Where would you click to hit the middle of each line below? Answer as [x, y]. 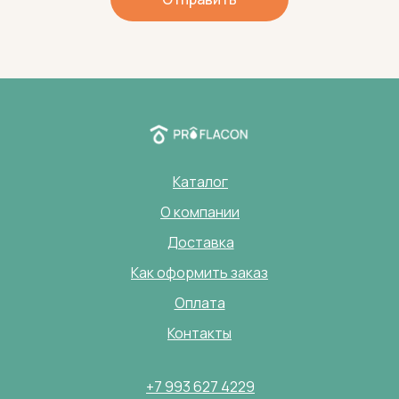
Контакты [199, 334]
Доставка [200, 243]
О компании [200, 212]
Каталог [200, 182]
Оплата [199, 303]
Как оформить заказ [199, 273]
